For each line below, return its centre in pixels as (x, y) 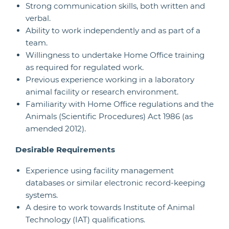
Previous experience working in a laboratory (110, 79)
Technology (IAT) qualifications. (85, 220)
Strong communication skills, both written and (115, 6)
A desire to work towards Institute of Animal (110, 207)
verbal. (38, 18)
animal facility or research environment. (102, 92)
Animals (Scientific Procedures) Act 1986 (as (109, 116)
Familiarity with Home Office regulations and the (120, 104)
